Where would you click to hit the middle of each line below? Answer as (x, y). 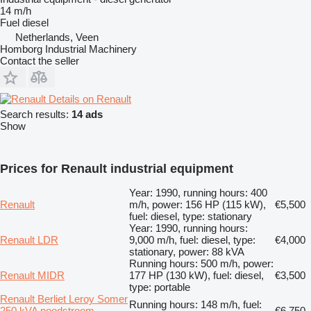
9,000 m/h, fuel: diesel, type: (192, 239)
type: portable (160, 287)
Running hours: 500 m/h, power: (201, 263)
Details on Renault (90, 99)
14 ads (87, 114)
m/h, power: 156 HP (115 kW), (197, 204)
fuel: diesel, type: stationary (191, 216)
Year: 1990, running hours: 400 (198, 192)
